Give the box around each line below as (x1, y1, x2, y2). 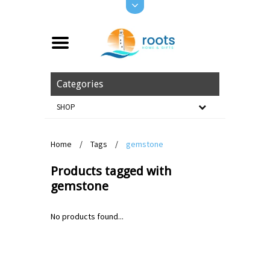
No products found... (51, 211, 124, 222)
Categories (57, 78, 103, 90)
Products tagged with (51, 164, 172, 178)
